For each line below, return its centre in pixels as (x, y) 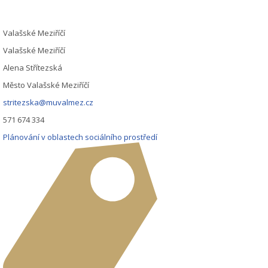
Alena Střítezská (33, 67)
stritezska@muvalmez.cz (48, 102)
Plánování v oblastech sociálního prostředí (80, 137)
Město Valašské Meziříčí (46, 85)
